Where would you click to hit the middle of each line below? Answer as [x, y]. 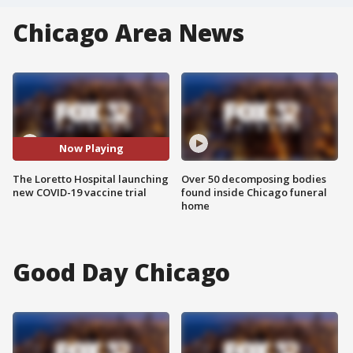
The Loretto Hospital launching [91, 178]
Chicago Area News [129, 33]
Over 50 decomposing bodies [254, 178]
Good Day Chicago [122, 272]
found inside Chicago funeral [254, 192]
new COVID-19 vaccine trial [80, 192]
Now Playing [91, 149]
